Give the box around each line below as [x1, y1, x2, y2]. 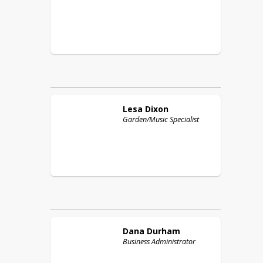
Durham [147, 225, 180, 237]
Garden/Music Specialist [123, 114, 199, 124]
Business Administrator [123, 237, 195, 247]
